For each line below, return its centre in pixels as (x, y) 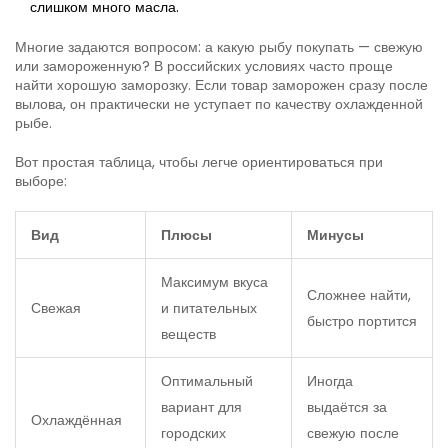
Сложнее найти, (359, 294)
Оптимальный (207, 380)
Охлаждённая (76, 419)
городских (193, 432)
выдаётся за (347, 406)
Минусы (335, 234)
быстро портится (362, 320)
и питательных (209, 307)
